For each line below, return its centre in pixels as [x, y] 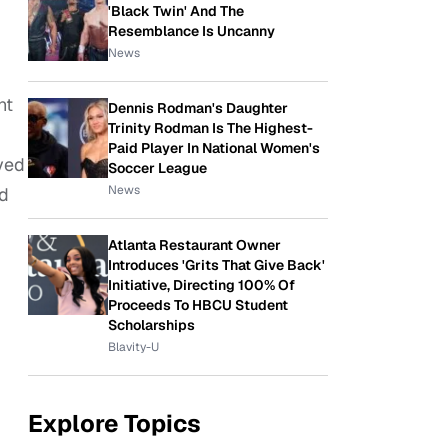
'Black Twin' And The [176, 11]
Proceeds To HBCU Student [198, 305]
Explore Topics [114, 423]
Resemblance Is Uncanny [191, 31]
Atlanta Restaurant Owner [194, 245]
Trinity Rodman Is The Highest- [210, 128]
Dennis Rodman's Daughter [198, 108]
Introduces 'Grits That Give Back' [216, 265]
